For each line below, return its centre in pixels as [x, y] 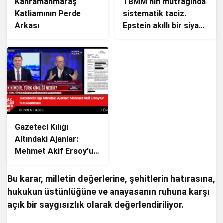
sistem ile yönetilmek [163, 38]
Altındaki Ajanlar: [47, 139]
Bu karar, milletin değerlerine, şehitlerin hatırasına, [111, 178]
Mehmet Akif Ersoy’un [56, 151]
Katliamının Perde [48, 14]
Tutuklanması [40, 163]
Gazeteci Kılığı [42, 127]
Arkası [27, 26]
